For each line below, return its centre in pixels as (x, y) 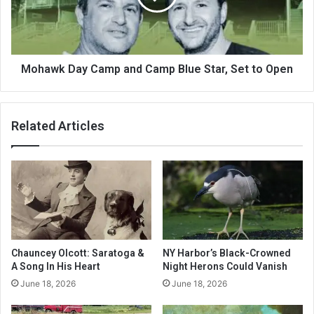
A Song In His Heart (56, 267)
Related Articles (58, 126)
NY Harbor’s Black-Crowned (227, 253)
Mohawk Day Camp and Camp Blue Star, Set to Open (157, 69)
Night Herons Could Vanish (225, 267)
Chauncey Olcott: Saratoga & (78, 253)
